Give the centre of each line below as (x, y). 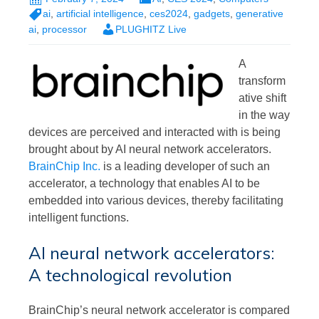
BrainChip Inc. (64, 166)
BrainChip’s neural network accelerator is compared (159, 310)
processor (64, 29)
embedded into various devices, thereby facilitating (156, 200)
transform (262, 80)
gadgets (212, 14)
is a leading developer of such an (185, 166)
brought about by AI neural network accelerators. (150, 149)
